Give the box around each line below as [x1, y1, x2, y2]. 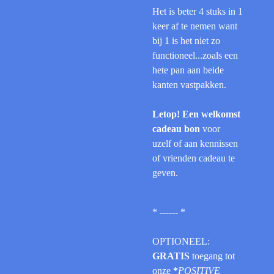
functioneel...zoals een [152, 49, 238, 61]
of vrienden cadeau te [152, 152, 235, 164]
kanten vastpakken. [152, 78, 226, 91]
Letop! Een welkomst [152, 108, 240, 120]
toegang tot [190, 250, 235, 262]
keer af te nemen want [152, 20, 237, 32]
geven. [152, 166, 178, 179]
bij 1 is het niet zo [152, 34, 220, 46]
